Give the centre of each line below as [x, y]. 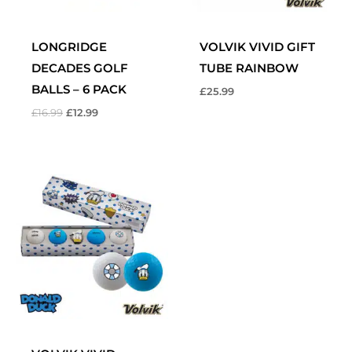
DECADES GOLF [80, 68]
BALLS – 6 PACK [79, 89]
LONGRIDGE [69, 47]
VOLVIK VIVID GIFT [257, 47]
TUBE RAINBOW [249, 68]
